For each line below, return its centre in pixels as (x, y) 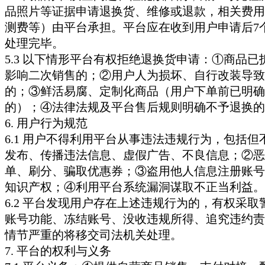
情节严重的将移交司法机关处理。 (93, 235)
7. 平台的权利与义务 (58, 251)
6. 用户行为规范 (46, 123)
